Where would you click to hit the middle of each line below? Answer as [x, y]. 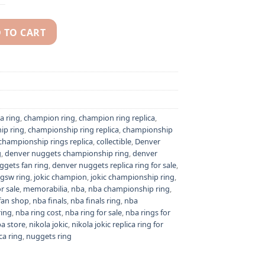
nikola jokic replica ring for [117, 224]
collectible [114, 141]
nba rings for [148, 212]
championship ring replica [73, 129]
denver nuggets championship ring [67, 153]
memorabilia [45, 188]
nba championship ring [129, 188]
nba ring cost [38, 212]
